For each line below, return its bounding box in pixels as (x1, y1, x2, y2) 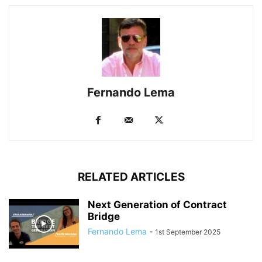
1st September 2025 (155, 227, 220, 237)
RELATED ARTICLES (77, 170, 185, 184)
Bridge (88, 211, 120, 223)
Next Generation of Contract (88, 199, 227, 211)
